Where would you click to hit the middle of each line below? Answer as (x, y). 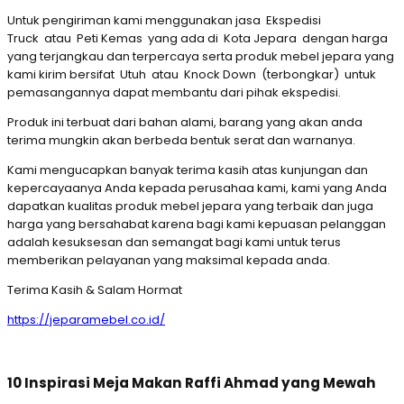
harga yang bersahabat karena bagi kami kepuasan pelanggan (197, 224)
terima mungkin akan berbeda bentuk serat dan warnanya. (181, 140)
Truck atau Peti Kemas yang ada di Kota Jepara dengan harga (197, 38)
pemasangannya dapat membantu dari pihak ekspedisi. (174, 92)
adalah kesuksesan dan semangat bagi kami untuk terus (174, 242)
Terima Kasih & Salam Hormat (95, 289)
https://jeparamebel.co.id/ (86, 319)
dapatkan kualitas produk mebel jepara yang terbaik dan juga (190, 206)
